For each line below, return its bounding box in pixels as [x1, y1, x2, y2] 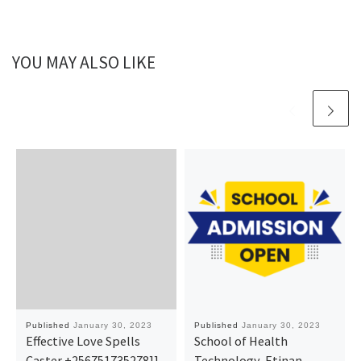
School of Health [193, 332, 288, 349]
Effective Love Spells [25, 332, 140, 349]
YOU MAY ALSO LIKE [12, 52, 156, 74]
